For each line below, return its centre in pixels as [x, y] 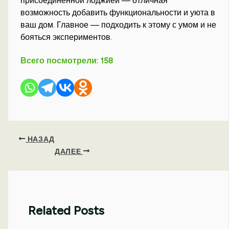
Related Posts [66, 210]
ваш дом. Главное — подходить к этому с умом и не [119, 25]
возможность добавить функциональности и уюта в [118, 13]
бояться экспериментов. [66, 37]
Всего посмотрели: [60, 61]
